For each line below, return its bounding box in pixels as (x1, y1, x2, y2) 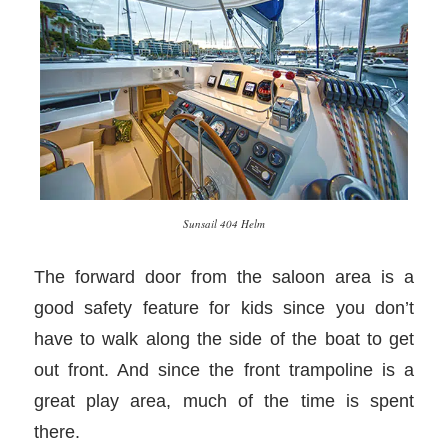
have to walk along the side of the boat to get (33, 327, 415, 349)
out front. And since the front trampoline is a (33, 358, 415, 380)
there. (33, 420, 80, 442)
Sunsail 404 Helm (182, 216, 265, 232)
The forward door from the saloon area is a (33, 265, 415, 287)
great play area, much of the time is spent (33, 389, 415, 411)
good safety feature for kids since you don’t (33, 296, 415, 318)
